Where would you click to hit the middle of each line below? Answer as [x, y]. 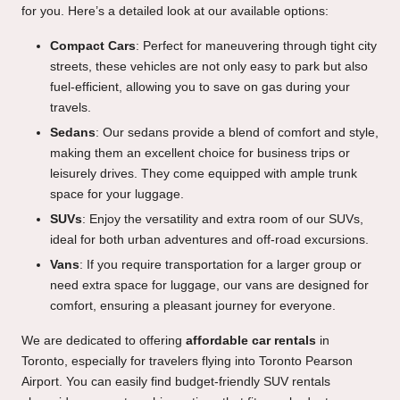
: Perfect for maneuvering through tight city [256, 46]
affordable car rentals [251, 341]
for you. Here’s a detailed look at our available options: [175, 12]
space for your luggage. [117, 195]
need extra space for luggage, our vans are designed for [209, 286]
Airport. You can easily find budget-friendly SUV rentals [176, 382]
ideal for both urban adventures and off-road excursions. [209, 240]
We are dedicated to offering [104, 341]
